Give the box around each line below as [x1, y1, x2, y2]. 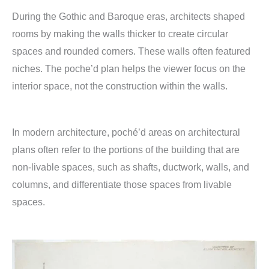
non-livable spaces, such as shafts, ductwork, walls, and [12, 162, 249, 172]
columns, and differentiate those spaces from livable [12, 179, 232, 190]
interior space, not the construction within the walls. [12, 80, 228, 91]
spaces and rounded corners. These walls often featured [12, 46, 250, 56]
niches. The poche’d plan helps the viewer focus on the [12, 63, 246, 74]
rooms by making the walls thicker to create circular [12, 28, 228, 39]
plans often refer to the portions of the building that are [12, 144, 240, 155]
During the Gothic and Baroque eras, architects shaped [12, 11, 245, 22]
